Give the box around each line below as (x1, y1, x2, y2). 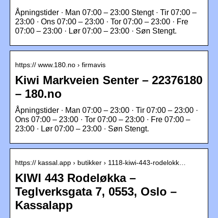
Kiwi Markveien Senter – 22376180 (15, 73, 202, 87)
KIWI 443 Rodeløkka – (15, 171, 136, 184)
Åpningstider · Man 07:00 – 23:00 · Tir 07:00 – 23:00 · (15, 106, 198, 114)
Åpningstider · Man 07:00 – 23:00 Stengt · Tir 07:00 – (15, 8, 197, 17)
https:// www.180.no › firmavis (15, 60, 106, 69)
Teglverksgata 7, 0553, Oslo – (15, 184, 177, 198)
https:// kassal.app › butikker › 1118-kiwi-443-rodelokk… (15, 158, 186, 166)
